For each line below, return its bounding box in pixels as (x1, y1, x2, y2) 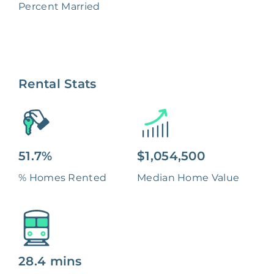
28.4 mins (18, 254, 82, 269)
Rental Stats (18, 76, 97, 92)
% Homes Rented (18, 172, 107, 184)
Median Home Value (137, 172, 240, 184)
